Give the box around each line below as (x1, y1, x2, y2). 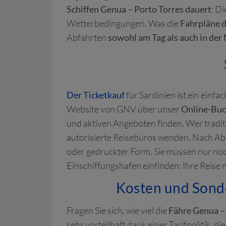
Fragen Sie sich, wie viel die (67, 205, 168, 216)
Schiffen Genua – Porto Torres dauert (67, 4, 211, 15)
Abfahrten (67, 32, 108, 43)
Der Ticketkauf (67, 89, 125, 100)
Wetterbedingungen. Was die (67, 18, 180, 29)
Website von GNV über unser (67, 103, 181, 115)
